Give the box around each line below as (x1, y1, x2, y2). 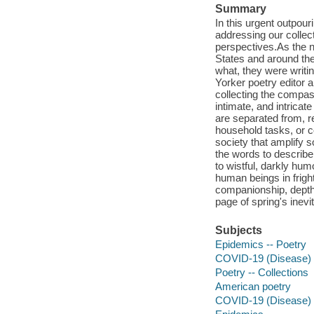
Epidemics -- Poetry (214, 238, 306, 250)
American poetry (214, 280, 291, 292)
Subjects (214, 224, 262, 237)
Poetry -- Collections (214, 266, 308, 278)
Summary (214, 3, 266, 15)
